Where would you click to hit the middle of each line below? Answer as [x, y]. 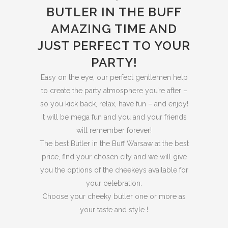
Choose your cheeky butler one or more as [114, 196]
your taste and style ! [114, 210]
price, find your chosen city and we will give [114, 157]
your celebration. [114, 183]
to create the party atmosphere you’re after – [114, 91]
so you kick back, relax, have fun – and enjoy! [114, 104]
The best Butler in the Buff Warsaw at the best [114, 144]
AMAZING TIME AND [114, 29]
